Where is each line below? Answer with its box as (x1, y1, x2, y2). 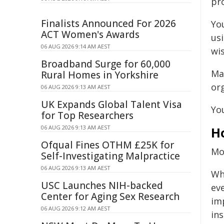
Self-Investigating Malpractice (41, 149, 180, 162)
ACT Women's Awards (41, 28, 139, 41)
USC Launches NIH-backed (41, 179, 163, 192)
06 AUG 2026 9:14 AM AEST (41, 42, 110, 50)
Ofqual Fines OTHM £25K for (41, 138, 174, 151)
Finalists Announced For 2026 (41, 17, 176, 30)
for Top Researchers (41, 109, 133, 122)
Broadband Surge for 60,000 (41, 57, 170, 70)
